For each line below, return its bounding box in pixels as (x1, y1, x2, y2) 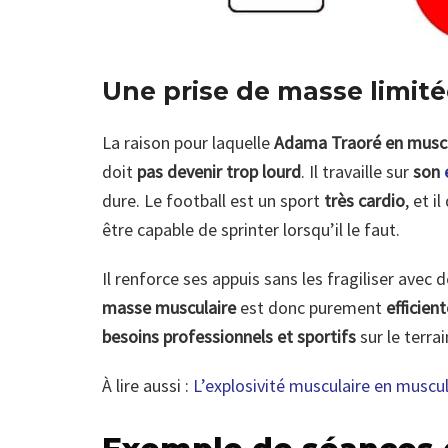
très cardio (324, 188, 405, 212)
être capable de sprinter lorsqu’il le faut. (102, 217, 400, 241)
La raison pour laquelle (102, 130, 270, 154)
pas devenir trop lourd (137, 159, 301, 183)
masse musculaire (102, 295, 236, 319)
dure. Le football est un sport (102, 188, 324, 212)
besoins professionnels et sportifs (102, 324, 360, 348)
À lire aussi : (102, 373, 193, 397)
